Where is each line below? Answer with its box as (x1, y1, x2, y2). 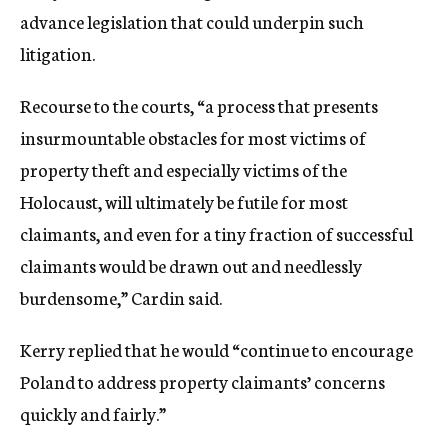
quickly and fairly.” (20, 400, 166, 426)
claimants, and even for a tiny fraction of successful (20, 220, 413, 246)
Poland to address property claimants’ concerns (20, 368, 385, 394)
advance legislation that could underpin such (20, 8, 364, 34)
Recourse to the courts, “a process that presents (20, 92, 378, 118)
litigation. (20, 40, 95, 66)
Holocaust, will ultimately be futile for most (20, 188, 348, 214)
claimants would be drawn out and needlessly (20, 252, 362, 278)
